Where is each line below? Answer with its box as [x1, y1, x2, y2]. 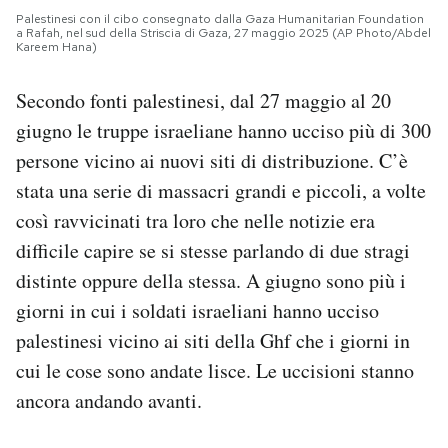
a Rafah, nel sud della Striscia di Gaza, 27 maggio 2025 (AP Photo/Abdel [16, 25, 431, 42]
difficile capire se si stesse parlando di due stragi [16, 237, 410, 265]
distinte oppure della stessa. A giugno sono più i [16, 267, 406, 295]
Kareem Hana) [16, 39, 97, 56]
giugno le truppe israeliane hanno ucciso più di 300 [16, 117, 431, 145]
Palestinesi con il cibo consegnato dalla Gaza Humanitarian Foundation [16, 11, 424, 28]
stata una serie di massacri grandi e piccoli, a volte [16, 177, 426, 205]
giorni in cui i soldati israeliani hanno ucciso [16, 297, 379, 325]
